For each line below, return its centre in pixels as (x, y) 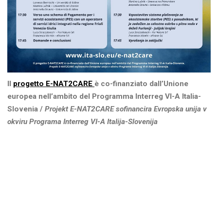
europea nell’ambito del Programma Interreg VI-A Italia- (104, 97)
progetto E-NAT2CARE (54, 84)
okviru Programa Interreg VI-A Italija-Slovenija (82, 122)
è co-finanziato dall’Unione (141, 84)
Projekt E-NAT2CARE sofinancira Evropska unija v (126, 109)
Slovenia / (26, 109)
